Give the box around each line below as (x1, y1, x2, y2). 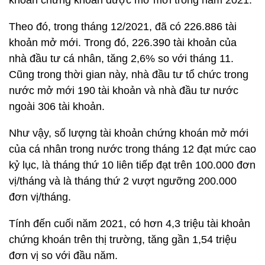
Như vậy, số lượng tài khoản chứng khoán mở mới (9, 127, 248, 139)
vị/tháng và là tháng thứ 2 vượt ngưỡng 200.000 (9, 175, 237, 187)
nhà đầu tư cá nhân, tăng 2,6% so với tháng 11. (9, 53, 234, 64)
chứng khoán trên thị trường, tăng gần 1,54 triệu (9, 234, 237, 245)
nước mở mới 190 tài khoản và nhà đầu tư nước (9, 85, 238, 96)
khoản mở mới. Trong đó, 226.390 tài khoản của (9, 37, 237, 49)
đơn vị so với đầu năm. (9, 250, 118, 261)
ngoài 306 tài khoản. (9, 101, 105, 112)
